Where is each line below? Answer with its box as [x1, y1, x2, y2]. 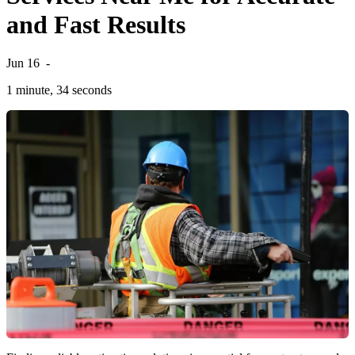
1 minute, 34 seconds [6, 83, 112, 97]
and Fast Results [6, 10, 185, 39]
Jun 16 [6, 56, 40, 71]
